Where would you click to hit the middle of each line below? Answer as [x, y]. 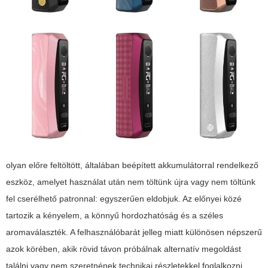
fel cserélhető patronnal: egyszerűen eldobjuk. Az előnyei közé [124, 199]
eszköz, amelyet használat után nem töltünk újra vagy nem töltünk [131, 182]
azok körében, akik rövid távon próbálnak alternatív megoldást [124, 249]
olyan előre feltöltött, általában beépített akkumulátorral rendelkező [132, 165]
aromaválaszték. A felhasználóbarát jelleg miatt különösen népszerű [134, 232]
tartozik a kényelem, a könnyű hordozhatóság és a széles [115, 216]
